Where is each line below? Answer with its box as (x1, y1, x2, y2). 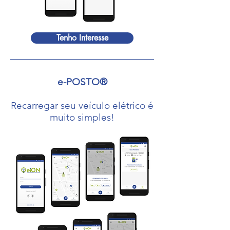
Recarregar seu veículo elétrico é (11, 100, 154, 111)
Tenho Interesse (56, 32, 108, 43)
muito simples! (50, 111, 114, 123)
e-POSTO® (57, 76, 107, 88)
